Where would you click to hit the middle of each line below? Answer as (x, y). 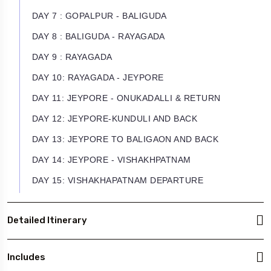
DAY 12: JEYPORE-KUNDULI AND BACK (115, 118)
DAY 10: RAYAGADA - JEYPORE (98, 77)
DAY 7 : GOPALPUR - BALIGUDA (100, 15)
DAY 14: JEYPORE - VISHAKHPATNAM (112, 159)
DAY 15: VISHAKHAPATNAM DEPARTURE (118, 180)
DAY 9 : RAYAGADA (72, 57)
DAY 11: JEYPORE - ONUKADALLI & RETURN (126, 98)
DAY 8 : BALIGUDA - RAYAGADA (99, 36)
